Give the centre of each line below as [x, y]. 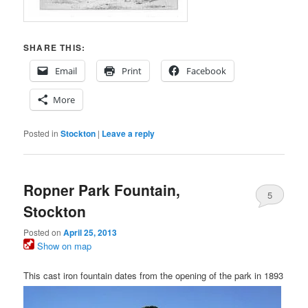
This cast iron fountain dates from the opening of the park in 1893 [154, 275]
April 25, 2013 [90, 233]
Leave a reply [129, 133]
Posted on [44, 232]
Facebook [207, 70]
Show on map [63, 246]
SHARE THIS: [55, 47]
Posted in [41, 133]
